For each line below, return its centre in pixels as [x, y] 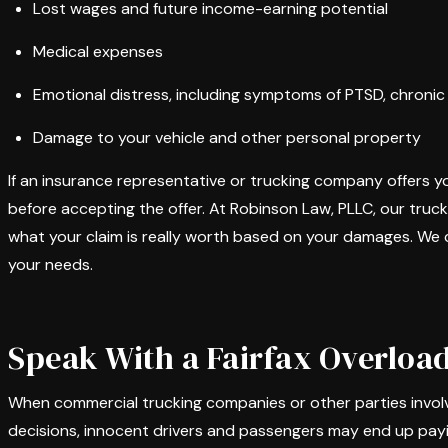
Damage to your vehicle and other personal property [227, 137]
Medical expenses [98, 51]
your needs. [50, 264]
